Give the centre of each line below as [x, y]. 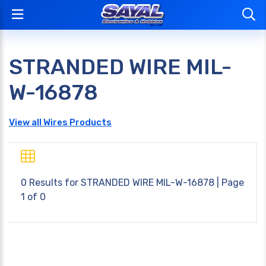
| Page [229, 183]
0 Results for [51, 183]
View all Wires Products [60, 122]
